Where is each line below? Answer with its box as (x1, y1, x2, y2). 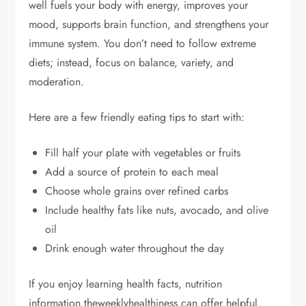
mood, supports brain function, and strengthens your (29, 16, 269, 32)
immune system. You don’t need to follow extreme (29, 35, 257, 51)
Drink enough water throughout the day (45, 240, 225, 256)
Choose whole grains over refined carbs (45, 182, 229, 199)
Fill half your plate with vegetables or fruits (45, 144, 241, 161)
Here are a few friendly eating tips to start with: (29, 109, 245, 125)
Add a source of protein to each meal (45, 163, 219, 180)
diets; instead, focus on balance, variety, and (29, 54, 234, 70)
